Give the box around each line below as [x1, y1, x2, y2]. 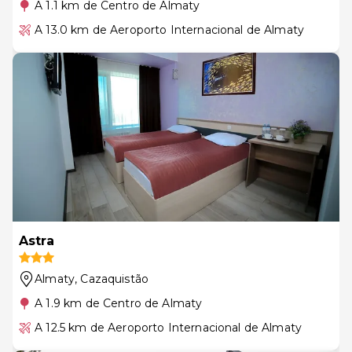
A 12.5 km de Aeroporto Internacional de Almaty [35, 320, 302, 335]
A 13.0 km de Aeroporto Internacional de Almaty [35, 22, 305, 37]
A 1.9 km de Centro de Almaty [35, 295, 203, 310]
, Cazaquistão [75, 271, 149, 286]
